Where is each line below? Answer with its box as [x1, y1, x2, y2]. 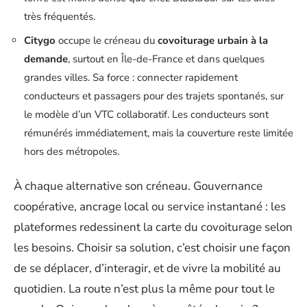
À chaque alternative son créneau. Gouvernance [14, 178, 262, 194]
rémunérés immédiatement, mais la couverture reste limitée [24, 125, 293, 140]
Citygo [24, 33, 56, 47]
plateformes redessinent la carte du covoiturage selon [14, 219, 293, 235]
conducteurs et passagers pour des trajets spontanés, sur [24, 88, 284, 103]
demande [24, 51, 68, 66]
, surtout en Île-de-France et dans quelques [68, 51, 265, 66]
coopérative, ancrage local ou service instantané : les [14, 199, 286, 214]
